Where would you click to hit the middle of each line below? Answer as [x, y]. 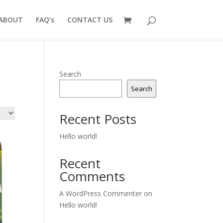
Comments [92, 176]
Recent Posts [98, 119]
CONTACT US [90, 20]
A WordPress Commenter [101, 193]
